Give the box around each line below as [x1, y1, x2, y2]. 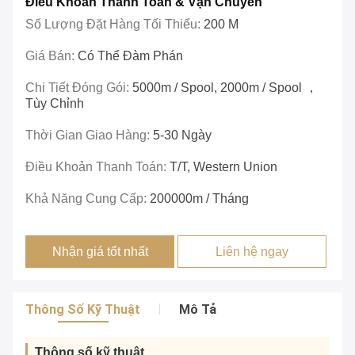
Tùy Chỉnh [25, 97, 84, 111]
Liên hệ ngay [216, 245, 289, 259]
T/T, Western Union [170, 160, 277, 174]
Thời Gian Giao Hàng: [25, 128, 153, 143]
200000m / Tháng [150, 192, 249, 206]
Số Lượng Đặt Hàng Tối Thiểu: [25, 17, 204, 32]
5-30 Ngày [153, 128, 212, 143]
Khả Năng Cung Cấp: [25, 192, 150, 206]
